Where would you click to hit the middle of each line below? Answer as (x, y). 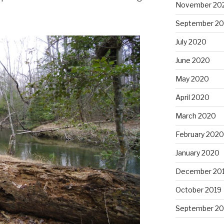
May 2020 (192, 78)
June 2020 (192, 60)
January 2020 (197, 152)
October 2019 (198, 189)
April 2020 (192, 97)
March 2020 (195, 115)
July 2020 (191, 41)
